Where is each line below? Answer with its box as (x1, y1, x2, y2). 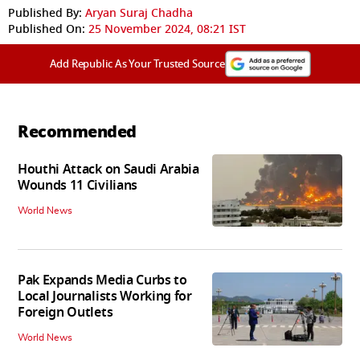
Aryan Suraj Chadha (85, 4, 193, 22)
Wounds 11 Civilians (18, 176, 137, 196)
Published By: (8, 4, 82, 22)
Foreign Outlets (18, 303, 113, 323)
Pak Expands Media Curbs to (18, 271, 187, 291)
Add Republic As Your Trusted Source (49, 55, 225, 72)
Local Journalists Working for (18, 287, 192, 307)
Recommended (18, 119, 137, 144)
